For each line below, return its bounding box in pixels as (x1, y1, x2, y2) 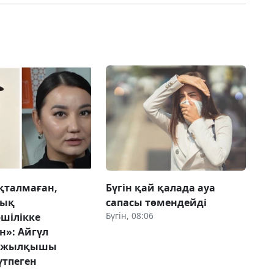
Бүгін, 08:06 (105, 209, 154, 221)
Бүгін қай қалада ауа (105, 180, 215, 194)
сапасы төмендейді (105, 195, 207, 209)
